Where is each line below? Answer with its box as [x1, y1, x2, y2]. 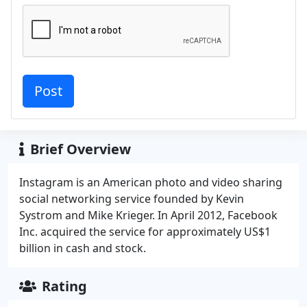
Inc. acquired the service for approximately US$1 [19, 224, 271, 239]
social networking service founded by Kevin [19, 191, 244, 206]
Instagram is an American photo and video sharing [19, 175, 282, 190]
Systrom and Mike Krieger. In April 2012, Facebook [19, 208, 278, 223]
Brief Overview [30, 140, 131, 158]
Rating [42, 277, 87, 295]
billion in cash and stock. [19, 241, 146, 256]
